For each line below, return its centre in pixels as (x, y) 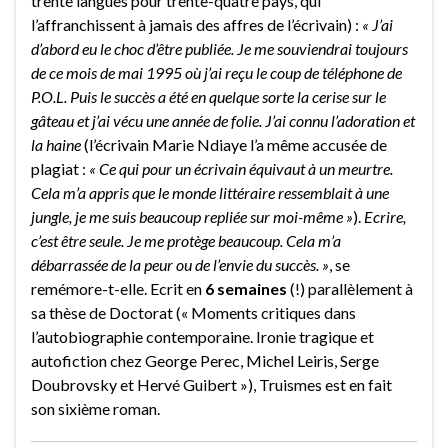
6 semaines (246, 288)
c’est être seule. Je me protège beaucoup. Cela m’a (186, 240)
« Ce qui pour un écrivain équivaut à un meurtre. (241, 168)
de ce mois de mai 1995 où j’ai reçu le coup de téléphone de (216, 72)
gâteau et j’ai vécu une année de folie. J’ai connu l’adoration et (223, 120)
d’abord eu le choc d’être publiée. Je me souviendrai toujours (219, 48)
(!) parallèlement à (350, 288)
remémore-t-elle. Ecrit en (118, 288)
